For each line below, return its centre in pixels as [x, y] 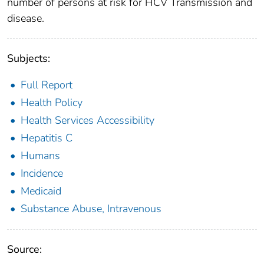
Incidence [42, 174]
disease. [26, 19]
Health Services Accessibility [88, 121]
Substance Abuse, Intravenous [91, 209]
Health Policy [52, 103]
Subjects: [29, 59]
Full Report [47, 85]
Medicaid [41, 191]
